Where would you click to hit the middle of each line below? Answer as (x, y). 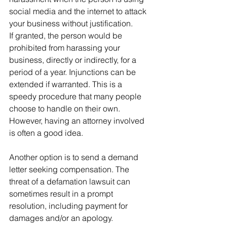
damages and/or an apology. (61, 218)
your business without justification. (71, 23)
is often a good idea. (46, 133)
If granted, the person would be (67, 35)
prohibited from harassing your (66, 48)
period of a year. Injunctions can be (73, 72)
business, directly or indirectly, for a (74, 60)
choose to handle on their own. (66, 108)
